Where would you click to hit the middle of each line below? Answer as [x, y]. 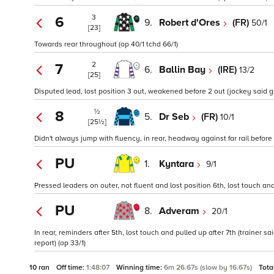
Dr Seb [175, 117]
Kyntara [178, 164]
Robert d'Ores [191, 22]
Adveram [180, 211]
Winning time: [140, 268]
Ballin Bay [183, 69]
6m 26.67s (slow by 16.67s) [209, 268]
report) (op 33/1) [60, 243]
